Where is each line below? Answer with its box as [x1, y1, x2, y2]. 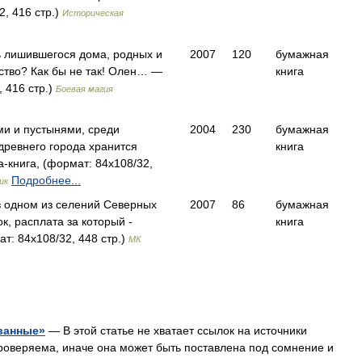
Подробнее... [11, 174, 81, 187]
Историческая [62, 8, 124, 18]
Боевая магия [56, 84, 113, 94]
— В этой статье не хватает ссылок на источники [45, 324, 307, 337]
